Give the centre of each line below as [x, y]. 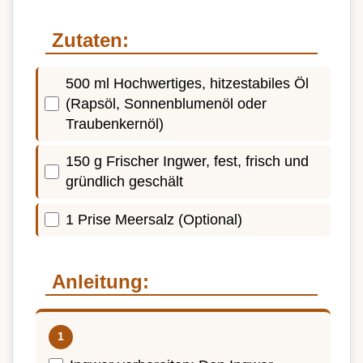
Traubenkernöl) [115, 124]
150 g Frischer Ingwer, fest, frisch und [187, 162]
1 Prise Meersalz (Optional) [154, 219]
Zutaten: [90, 40]
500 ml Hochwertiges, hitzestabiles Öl [187, 83]
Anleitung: [100, 281]
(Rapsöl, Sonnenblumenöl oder [166, 103]
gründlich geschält [124, 182]
